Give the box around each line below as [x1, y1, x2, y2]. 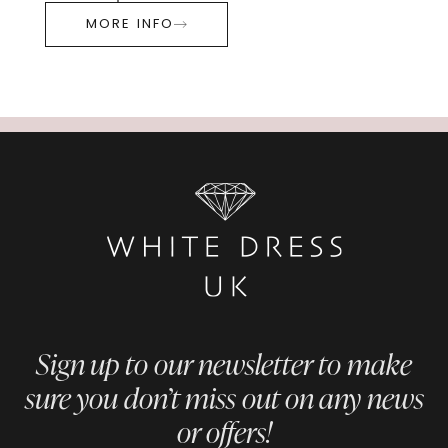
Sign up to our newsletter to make [36, 344, 412, 384]
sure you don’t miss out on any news [24, 378, 424, 418]
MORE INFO [86, 18, 174, 31]
